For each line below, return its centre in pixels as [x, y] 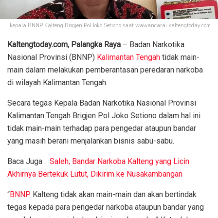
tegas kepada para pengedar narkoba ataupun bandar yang [106, 207]
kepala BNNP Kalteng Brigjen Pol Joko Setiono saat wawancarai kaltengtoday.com [110, 25]
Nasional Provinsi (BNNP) [52, 57]
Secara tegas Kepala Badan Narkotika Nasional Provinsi [102, 103]
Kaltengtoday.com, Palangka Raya [64, 44]
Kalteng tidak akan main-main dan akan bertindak [114, 194]
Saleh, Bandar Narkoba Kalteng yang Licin [119, 161]
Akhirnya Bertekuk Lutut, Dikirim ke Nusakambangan [95, 174]
